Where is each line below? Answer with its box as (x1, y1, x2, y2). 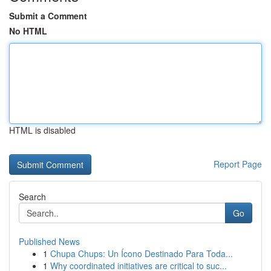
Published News (19, 235, 80, 247)
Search (19, 191, 46, 203)
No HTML (9, 25, 47, 37)
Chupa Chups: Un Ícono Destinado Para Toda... (50, 247, 233, 260)
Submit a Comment (9, 10, 87, 22)
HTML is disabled (9, 124, 76, 136)
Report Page (214, 158, 262, 170)
